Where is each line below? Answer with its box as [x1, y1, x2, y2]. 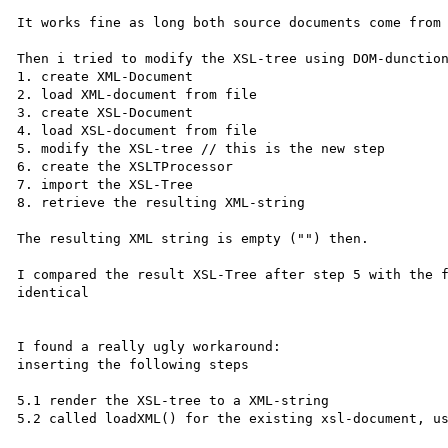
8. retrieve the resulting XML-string [17, 194, 306, 210]
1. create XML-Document [17, 68, 194, 84]
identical [17, 284, 90, 300]
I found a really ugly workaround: [17, 338, 282, 354]
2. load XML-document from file [17, 86, 258, 102]
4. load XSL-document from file [17, 122, 258, 138]
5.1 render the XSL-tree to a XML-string [17, 392, 330, 408]
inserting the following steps [17, 356, 250, 372]
